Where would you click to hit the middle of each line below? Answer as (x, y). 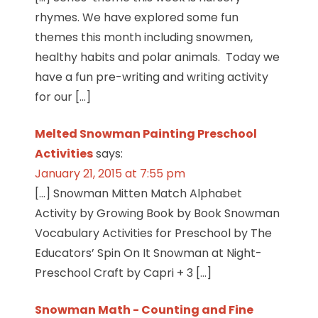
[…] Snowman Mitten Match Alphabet (138, 193)
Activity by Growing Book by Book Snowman (157, 213)
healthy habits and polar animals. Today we (157, 57)
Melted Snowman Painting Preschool (146, 133)
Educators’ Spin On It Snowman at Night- (148, 253)
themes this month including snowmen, (143, 37)
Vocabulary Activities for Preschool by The (153, 233)
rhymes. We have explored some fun (136, 17)
